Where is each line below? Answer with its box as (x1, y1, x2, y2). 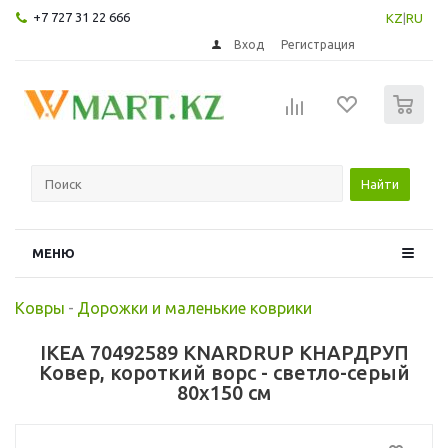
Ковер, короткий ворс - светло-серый (38, 360, 410, 384)
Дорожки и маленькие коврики (77, 298, 312, 317)
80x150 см (177, 380, 271, 404)
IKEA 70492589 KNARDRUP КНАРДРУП (39, 340, 409, 364)
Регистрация (281, 37, 356, 51)
